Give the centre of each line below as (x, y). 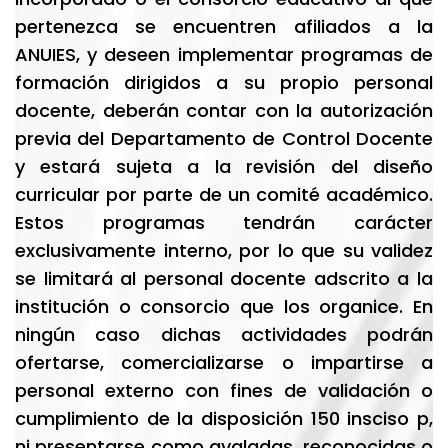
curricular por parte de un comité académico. (224, 194)
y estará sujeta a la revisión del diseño (224, 166)
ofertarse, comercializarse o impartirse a (224, 362)
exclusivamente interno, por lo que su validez (224, 250)
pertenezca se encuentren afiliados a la (224, 26)
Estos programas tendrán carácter (224, 222)
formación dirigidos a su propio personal (224, 82)
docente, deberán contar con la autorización (224, 110)
